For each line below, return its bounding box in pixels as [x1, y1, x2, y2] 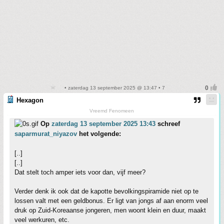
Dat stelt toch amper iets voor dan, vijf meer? [14, 168, 145, 176]
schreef [155, 120, 180, 128]
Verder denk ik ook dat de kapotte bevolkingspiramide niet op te [14, 187, 198, 195]
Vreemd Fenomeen [89, 108, 134, 114]
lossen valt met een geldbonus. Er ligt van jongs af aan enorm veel [14, 197, 208, 205]
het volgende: [77, 130, 121, 138]
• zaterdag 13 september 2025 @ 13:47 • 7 [63, 85, 165, 91]
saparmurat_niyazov [14, 130, 77, 138]
